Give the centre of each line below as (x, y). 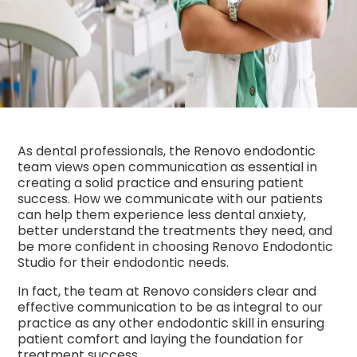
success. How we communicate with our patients (171, 199)
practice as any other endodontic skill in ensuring (171, 323)
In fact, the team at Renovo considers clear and (167, 291)
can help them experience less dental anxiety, (162, 215)
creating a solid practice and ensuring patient (161, 183)
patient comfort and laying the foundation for (161, 339)
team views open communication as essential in (168, 167)
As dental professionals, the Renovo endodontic (167, 151)
